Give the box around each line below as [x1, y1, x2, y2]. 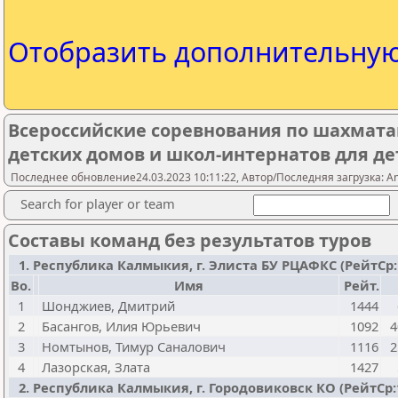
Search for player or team [20, 195, 175, 212]
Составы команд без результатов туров [8, 228, 371, 252]
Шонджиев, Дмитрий [42, 297, 175, 314]
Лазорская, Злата [42, 358, 150, 376]
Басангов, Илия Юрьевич [42, 317, 201, 335]
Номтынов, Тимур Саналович [42, 338, 226, 355]
